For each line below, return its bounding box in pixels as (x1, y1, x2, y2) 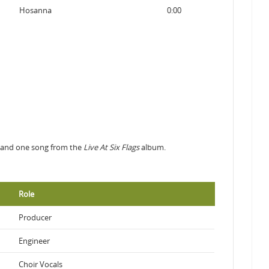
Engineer (19, 235, 50, 246)
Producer (19, 211, 52, 223)
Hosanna (19, 5, 52, 16)
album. (139, 141, 166, 153)
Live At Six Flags (83, 141, 139, 153)
